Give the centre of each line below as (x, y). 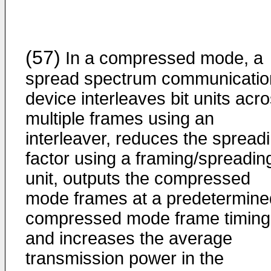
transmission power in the (125, 258)
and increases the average (129, 238)
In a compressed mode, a (162, 58)
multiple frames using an (120, 119)
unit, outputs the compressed (138, 178)
